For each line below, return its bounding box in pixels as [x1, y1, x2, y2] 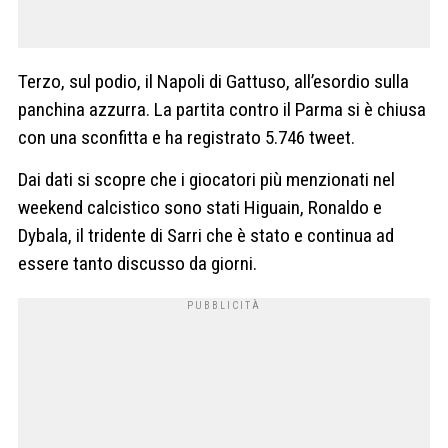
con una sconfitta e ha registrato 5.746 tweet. [18, 126, 355, 150]
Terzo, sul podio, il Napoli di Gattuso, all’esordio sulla [18, 70, 409, 94]
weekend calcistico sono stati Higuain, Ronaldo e [18, 195, 382, 219]
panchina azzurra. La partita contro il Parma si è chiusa [18, 98, 426, 122]
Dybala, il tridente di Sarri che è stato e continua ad [18, 223, 394, 247]
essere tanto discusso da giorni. [18, 251, 257, 275]
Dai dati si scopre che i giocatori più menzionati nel [18, 167, 395, 191]
